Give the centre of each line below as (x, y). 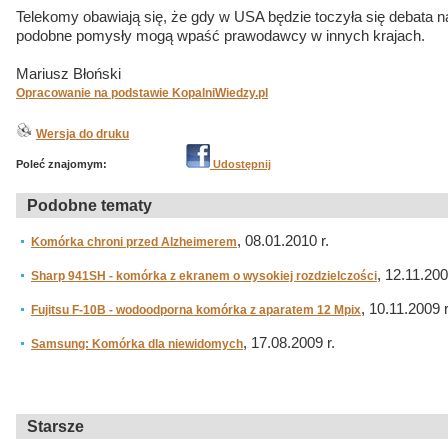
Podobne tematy (89, 205)
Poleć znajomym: (61, 164)
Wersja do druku (82, 134)
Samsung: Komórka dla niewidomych (137, 344)
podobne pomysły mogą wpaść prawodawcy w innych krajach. (220, 36)
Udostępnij (240, 164)
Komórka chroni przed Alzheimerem (134, 242)
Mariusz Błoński (68, 74)
